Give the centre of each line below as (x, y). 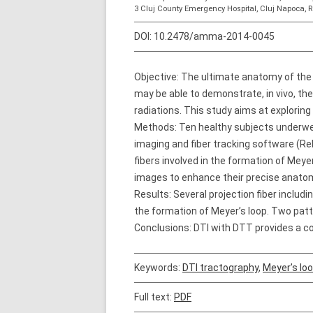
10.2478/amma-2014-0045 (214, 36)
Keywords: (158, 268)
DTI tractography (220, 268)
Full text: (154, 297)
